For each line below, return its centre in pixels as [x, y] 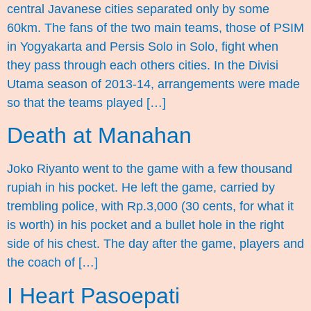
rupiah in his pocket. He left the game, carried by [141, 188]
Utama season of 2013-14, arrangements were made [153, 84]
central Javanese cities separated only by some [138, 9]
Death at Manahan [99, 136]
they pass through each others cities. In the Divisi [143, 65]
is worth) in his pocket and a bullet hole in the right [145, 225]
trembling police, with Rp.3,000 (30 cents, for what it [150, 207]
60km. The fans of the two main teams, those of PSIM [155, 27]
